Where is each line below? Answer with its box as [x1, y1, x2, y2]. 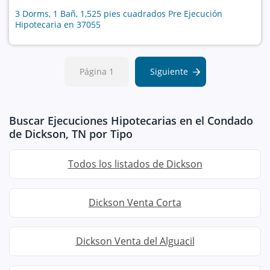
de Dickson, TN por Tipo [9, 126, 133, 141]
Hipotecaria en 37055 [15, 18, 101, 30]
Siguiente [149, 65, 188, 77]
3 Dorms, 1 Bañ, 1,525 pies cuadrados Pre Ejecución [15, 7, 222, 19]
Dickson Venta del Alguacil [75, 234, 195, 248]
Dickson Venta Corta [89, 195, 181, 209]
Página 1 [79, 65, 114, 77]
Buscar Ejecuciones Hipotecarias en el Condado [9, 113, 253, 128]
